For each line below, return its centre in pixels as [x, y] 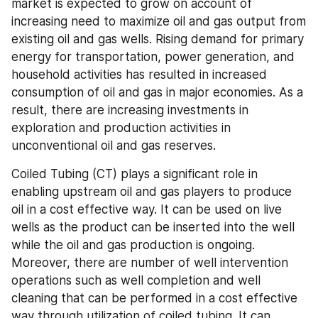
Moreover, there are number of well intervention [150, 263]
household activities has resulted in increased [139, 75]
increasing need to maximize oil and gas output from [159, 21]
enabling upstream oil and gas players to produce [152, 192]
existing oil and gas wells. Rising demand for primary [158, 39]
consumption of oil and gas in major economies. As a [157, 92]
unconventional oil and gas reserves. [114, 146]
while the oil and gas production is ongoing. [133, 245]
